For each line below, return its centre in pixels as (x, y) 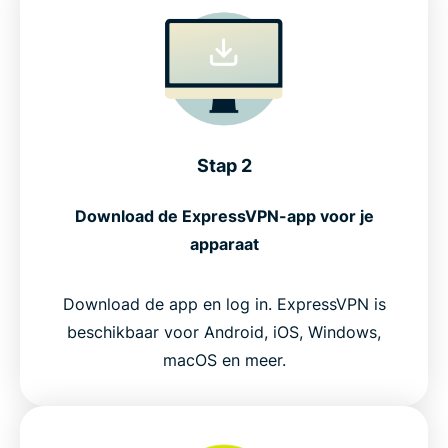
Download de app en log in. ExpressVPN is (224, 304)
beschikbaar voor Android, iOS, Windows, (224, 332)
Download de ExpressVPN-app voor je (224, 216)
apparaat (224, 244)
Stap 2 (224, 165)
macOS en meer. (224, 360)
